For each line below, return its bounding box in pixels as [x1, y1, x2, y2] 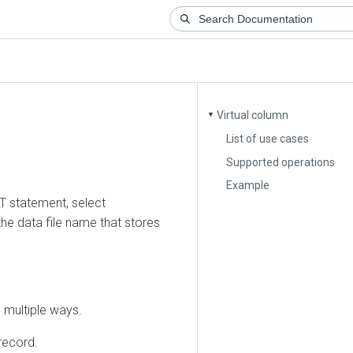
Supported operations [207, 155, 317, 169]
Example [207, 179, 251, 192]
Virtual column [198, 109, 270, 122]
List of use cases [207, 132, 291, 145]
